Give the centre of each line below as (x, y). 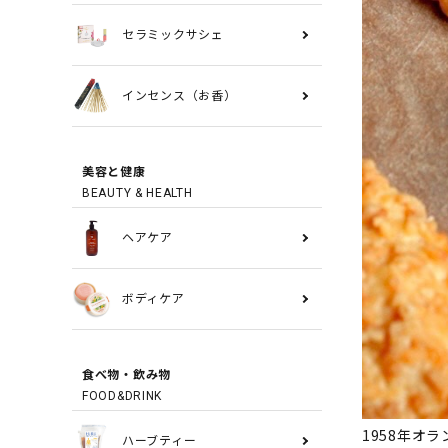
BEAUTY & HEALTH (137, 193)
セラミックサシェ (173, 35)
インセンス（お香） (179, 96)
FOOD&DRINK (122, 396)
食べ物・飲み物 (126, 375)
